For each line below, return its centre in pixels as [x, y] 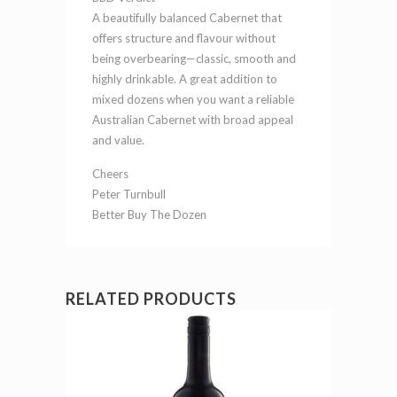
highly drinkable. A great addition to [185, 78]
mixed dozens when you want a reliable [193, 99]
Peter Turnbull [129, 194]
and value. [118, 140]
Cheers [110, 173]
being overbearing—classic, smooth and [194, 58]
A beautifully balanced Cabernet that [187, 17]
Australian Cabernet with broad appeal [193, 119]
